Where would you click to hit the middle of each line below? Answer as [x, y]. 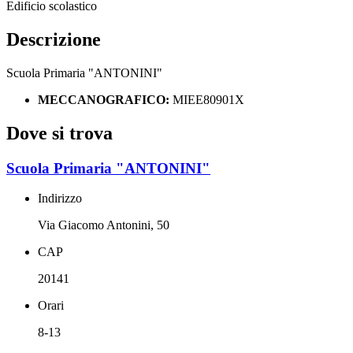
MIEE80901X [208, 99]
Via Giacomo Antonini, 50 [104, 225]
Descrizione [54, 39]
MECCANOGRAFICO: [105, 99]
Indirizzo [60, 199]
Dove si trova [59, 133]
